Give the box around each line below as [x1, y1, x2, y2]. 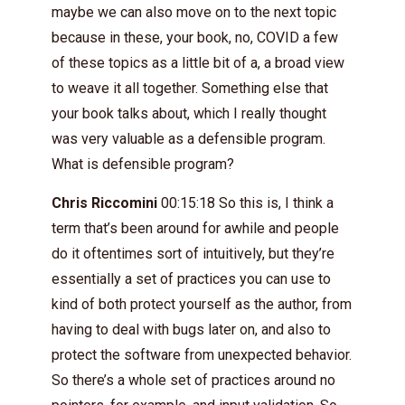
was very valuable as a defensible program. [52, 130, 325, 147]
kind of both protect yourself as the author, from [52, 296, 352, 313]
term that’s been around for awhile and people [52, 220, 339, 237]
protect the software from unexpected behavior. [52, 346, 352, 363]
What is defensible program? [52, 155, 234, 173]
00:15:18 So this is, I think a [157, 194, 334, 212]
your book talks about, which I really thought [52, 105, 326, 122]
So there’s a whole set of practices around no [52, 372, 335, 389]
